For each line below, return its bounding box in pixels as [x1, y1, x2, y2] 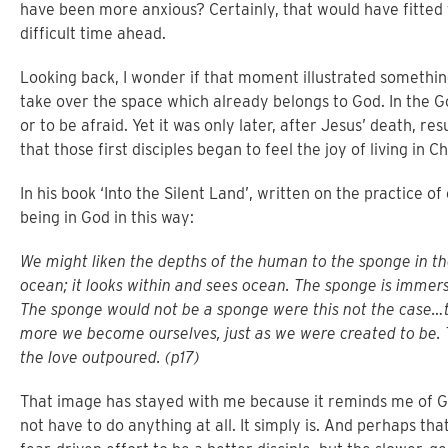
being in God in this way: [20, 208, 194, 227]
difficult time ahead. [20, 24, 166, 43]
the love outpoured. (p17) [20, 348, 200, 367]
